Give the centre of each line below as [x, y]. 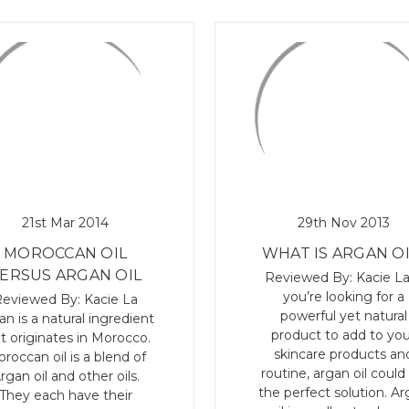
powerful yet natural [343, 316]
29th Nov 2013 [343, 223]
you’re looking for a [343, 297]
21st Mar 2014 [65, 223]
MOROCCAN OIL [65, 254]
